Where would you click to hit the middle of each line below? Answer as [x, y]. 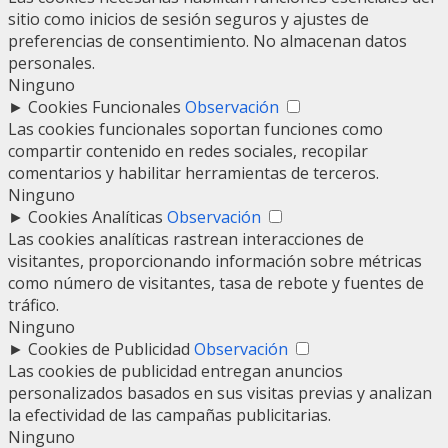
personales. [51, 63]
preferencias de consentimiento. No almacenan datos [207, 41]
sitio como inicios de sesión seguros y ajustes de [188, 19]
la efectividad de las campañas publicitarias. [169, 415]
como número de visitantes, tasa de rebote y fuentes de [216, 283]
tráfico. [33, 305]
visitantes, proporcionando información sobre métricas [215, 261]
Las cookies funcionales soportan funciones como [195, 129]
